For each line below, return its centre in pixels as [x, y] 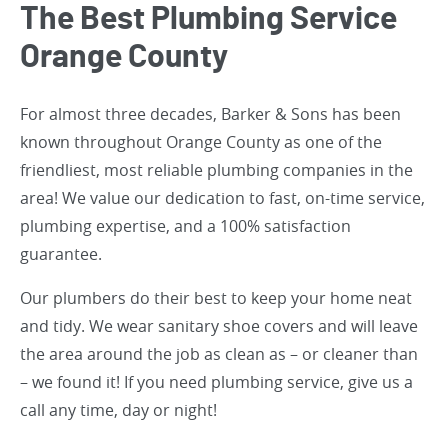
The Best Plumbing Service [208, 19]
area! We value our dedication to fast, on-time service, [222, 198]
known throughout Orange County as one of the [201, 142]
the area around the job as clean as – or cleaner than [219, 354]
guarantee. [61, 254]
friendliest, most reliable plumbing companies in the [216, 170]
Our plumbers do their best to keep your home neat [216, 298]
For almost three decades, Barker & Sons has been [210, 114]
